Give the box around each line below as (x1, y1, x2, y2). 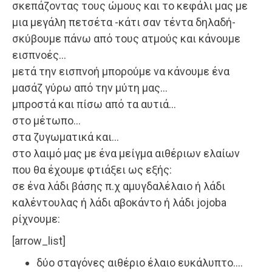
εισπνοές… (12, 49, 66, 62)
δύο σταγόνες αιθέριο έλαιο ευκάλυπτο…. (36, 256, 243, 270)
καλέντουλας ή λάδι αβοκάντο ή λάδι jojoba (12, 196, 226, 209)
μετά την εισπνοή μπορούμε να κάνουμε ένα (12, 65, 229, 78)
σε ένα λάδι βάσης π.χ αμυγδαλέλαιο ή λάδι (12, 180, 225, 193)
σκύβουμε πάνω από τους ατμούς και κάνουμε (12, 32, 240, 46)
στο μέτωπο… (12, 114, 81, 127)
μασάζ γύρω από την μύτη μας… (12, 81, 168, 95)
